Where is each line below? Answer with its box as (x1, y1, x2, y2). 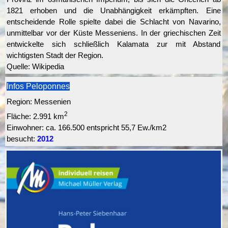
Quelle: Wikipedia (7, 63, 68, 71)
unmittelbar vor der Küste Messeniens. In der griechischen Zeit (7, 29, 221, 37)
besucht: (7, 134, 37, 143)
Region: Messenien (7, 98, 71, 106)
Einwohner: (7, 123, 46, 132)
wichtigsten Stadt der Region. (7, 51, 103, 60)
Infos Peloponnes (7, 82, 70, 91)
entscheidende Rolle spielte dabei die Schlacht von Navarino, (7, 18, 221, 26)
